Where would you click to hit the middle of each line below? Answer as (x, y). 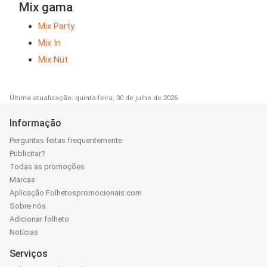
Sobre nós (28, 206)
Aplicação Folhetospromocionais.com (76, 193)
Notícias (24, 232)
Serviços (29, 253)
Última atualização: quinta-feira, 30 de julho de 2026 (94, 98)
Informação (35, 123)
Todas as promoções (47, 166)
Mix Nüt (53, 59)
